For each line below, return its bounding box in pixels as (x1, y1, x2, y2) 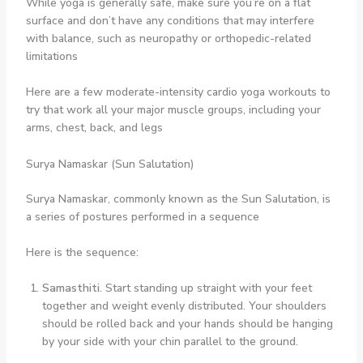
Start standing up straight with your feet (105, 280, 312, 297)
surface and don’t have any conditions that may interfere (25, 12, 314, 28)
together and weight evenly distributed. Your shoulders (41, 298, 327, 314)
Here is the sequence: (25, 245, 139, 261)
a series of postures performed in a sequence (25, 208, 259, 224)
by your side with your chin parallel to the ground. (41, 334, 298, 350)
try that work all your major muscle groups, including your (25, 102, 321, 118)
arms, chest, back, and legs (25, 120, 163, 136)
